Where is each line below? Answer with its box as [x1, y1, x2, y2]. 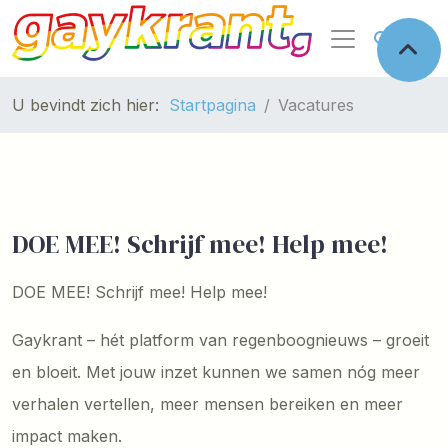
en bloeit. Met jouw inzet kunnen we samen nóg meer [12, 362, 420, 382]
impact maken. [12, 426, 122, 446]
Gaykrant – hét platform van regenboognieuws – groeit [12, 330, 429, 350]
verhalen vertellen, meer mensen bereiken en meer [12, 394, 403, 414]
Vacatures [278, 95, 354, 115]
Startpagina [169, 95, 256, 115]
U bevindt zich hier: [12, 95, 169, 115]
